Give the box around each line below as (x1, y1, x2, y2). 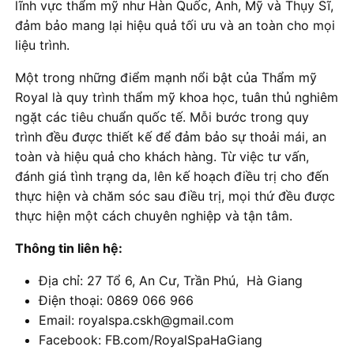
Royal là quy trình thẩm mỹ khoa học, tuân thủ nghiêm (15, 88, 338, 105)
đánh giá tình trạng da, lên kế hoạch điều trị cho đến (15, 168, 329, 184)
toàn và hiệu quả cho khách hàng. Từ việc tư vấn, (15, 148, 309, 164)
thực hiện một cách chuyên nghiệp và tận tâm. (15, 207, 292, 224)
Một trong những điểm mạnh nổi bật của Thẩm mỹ (15, 69, 317, 85)
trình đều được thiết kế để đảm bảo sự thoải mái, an (15, 128, 326, 145)
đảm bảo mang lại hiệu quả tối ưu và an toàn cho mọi (15, 17, 335, 33)
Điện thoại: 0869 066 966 (39, 292, 194, 308)
